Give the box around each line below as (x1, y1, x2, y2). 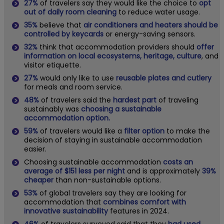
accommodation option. (24, 112, 110, 123)
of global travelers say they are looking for (37, 187, 186, 198)
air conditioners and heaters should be (83, 19, 218, 30)
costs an (163, 156, 193, 167)
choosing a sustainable (81, 103, 161, 114)
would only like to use (38, 72, 116, 83)
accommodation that (24, 196, 103, 207)
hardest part (113, 94, 156, 105)
